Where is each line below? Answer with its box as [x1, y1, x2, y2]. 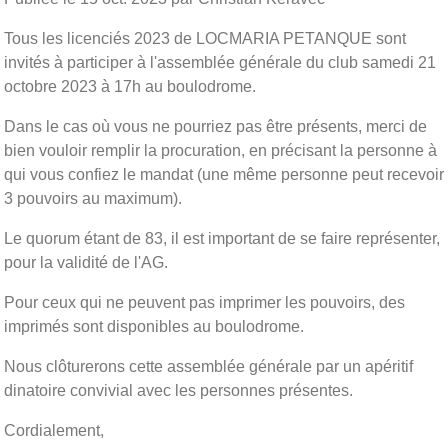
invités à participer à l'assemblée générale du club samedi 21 [4, 53, 436, 71]
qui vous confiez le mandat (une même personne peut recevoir [4, 165, 444, 183]
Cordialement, [4, 421, 108, 439]
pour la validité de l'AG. [4, 253, 168, 271]
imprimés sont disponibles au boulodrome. [4, 317, 308, 335]
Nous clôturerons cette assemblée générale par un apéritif [4, 357, 413, 375]
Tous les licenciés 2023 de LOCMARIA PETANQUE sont [4, 29, 406, 47]
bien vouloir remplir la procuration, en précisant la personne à [4, 141, 437, 159]
